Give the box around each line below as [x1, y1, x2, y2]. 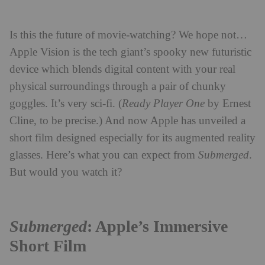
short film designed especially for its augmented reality [9, 131, 256, 144]
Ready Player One [122, 97, 205, 110]
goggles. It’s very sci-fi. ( [9, 97, 122, 110]
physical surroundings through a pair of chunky [9, 80, 226, 93]
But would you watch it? [9, 166, 122, 179]
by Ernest [205, 97, 251, 110]
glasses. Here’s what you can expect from [9, 148, 198, 161]
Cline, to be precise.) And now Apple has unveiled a [9, 114, 245, 127]
